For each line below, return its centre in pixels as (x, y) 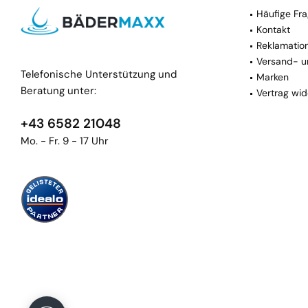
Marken (273, 77)
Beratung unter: (58, 90)
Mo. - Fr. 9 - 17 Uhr (65, 141)
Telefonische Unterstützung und (99, 74)
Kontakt (273, 30)
